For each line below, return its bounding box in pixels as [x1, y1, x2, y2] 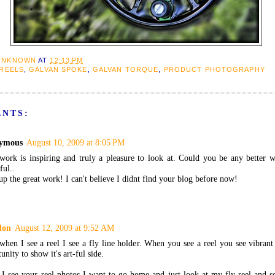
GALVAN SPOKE [29, 66, 88, 74]
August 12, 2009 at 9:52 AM [15, 223, 114, 233]
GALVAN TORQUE [92, 66, 159, 74]
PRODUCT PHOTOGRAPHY [163, 66, 265, 74]
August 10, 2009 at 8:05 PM [26, 137, 125, 147]
